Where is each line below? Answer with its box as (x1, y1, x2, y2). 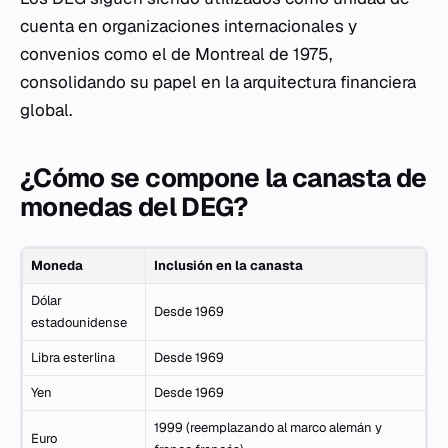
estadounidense (31, 314, 127, 331)
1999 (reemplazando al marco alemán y (154, 419, 382, 436)
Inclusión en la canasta (154, 257, 303, 274)
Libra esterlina (31, 349, 115, 366)
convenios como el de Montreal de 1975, (20, 43, 332, 65)
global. (20, 99, 72, 121)
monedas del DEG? (20, 190, 248, 224)
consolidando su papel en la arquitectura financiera (20, 71, 416, 93)
